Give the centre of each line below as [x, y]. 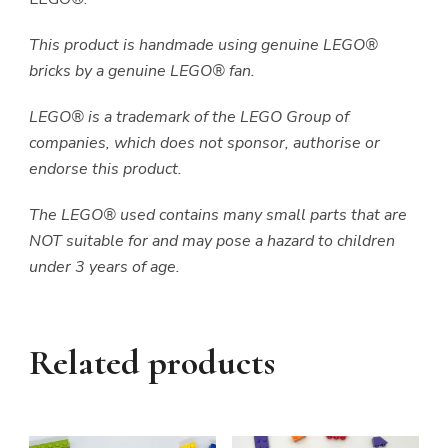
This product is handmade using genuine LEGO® [203, 44]
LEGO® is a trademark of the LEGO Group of [189, 116]
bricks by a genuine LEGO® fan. [142, 70]
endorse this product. [105, 168]
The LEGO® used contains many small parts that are [218, 214]
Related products [152, 362]
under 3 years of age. [104, 266]
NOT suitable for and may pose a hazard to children [212, 240]
